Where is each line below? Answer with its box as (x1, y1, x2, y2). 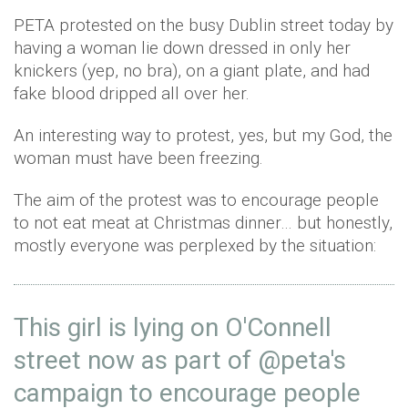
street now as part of (14, 345, 258, 375)
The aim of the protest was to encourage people (14, 189, 379, 210)
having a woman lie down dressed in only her (14, 37, 351, 58)
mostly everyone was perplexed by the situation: (14, 235, 376, 256)
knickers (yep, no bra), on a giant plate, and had (14, 60, 370, 81)
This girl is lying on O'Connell (14, 312, 331, 342)
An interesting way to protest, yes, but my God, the (14, 125, 393, 146)
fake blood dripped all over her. (14, 83, 250, 104)
